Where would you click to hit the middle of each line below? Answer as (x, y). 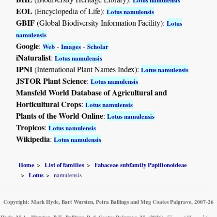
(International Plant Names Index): (87, 69)
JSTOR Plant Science (52, 81)
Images (71, 46)
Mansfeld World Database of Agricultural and (92, 93)
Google (28, 46)
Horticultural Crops (49, 104)
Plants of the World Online (60, 116)
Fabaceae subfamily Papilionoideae (141, 164)
